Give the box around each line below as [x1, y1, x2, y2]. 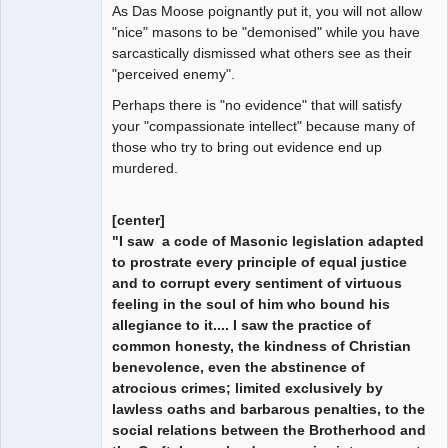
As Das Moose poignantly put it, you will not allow [112, 2, 422, 19]
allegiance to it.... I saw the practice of [112, 316, 371, 333]
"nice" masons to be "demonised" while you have [112, 23, 420, 40]
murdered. [112, 159, 178, 176]
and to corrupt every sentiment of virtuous [112, 274, 402, 291]
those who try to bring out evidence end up [112, 138, 382, 155]
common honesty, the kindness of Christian [112, 337, 411, 354]
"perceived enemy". [112, 65, 235, 82]
